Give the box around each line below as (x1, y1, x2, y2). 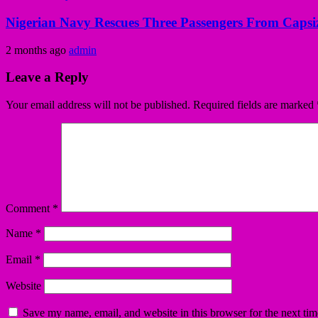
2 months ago (6, 43, 69, 56)
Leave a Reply (6, 70, 89, 85)
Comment (6, 202, 53, 215)
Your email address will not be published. (6, 99, 190, 111)
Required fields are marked (193, 99, 317, 111)
